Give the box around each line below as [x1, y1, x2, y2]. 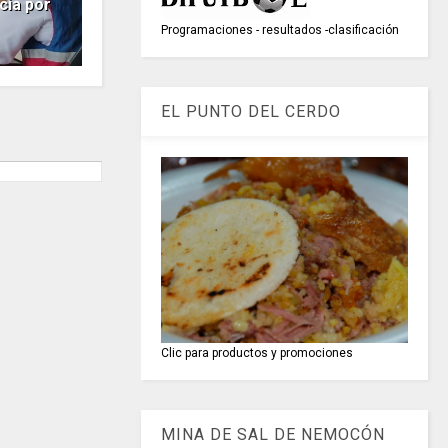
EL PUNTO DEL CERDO [161, 102, 342, 122]
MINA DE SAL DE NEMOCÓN [161, 424, 386, 444]
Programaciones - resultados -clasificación [161, 23, 400, 38]
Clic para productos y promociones [161, 345, 354, 360]
